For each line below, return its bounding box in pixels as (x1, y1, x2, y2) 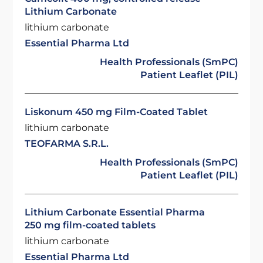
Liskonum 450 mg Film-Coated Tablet (25, 106, 208, 117)
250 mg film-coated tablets (25, 220, 156, 231)
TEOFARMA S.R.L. (25, 138, 109, 149)
